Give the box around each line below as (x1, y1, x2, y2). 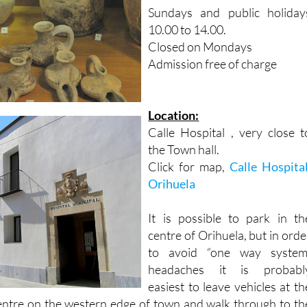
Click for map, (148, 133, 230, 149)
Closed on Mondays (148, 13, 253, 29)
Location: (148, 82, 199, 97)
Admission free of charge (148, 30, 278, 46)
